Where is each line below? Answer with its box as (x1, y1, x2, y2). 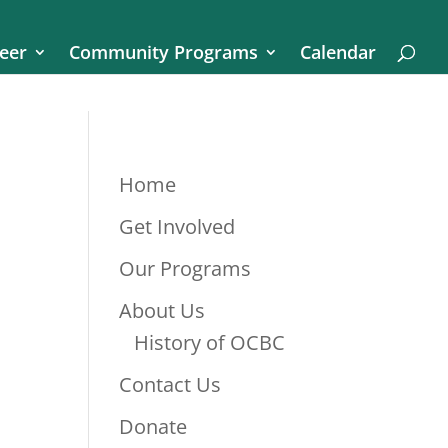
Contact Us (119, 371, 222, 398)
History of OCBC (134, 329, 286, 356)
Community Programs (69, 40, 258, 64)
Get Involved (119, 213, 236, 240)
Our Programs (119, 255, 252, 282)
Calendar (300, 40, 376, 64)
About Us (119, 297, 206, 324)
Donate (119, 413, 188, 440)
